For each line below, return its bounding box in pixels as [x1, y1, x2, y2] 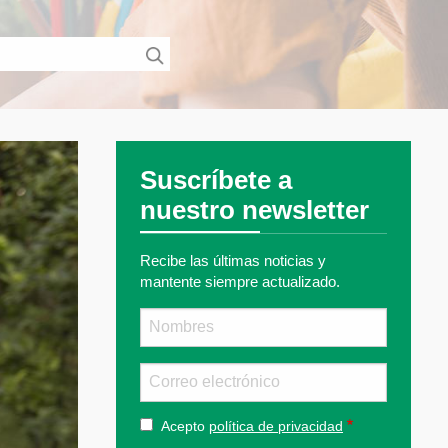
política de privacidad [209, 417, 343, 434]
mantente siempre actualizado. [140, 272, 340, 290]
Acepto [161, 417, 209, 434]
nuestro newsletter [140, 195, 369, 224]
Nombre [140, 307, 191, 324]
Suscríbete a [140, 165, 292, 194]
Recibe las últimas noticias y [140, 251, 326, 269]
